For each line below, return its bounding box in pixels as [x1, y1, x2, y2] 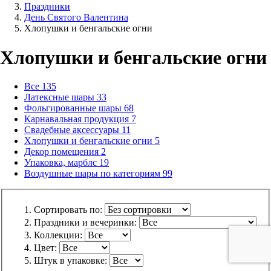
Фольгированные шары [24, 103, 122, 114]
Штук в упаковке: [34, 255, 109, 266]
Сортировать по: [34, 204, 105, 215]
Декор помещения [24, 146, 99, 157]
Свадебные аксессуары [24, 125, 119, 135]
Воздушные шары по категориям [24, 168, 160, 179]
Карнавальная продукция [24, 114, 129, 125]
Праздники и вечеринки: [34, 217, 139, 228]
